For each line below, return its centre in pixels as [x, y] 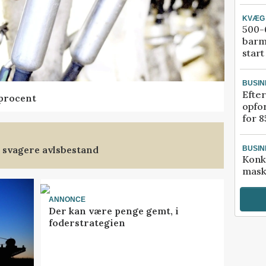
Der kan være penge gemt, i [113, 210]
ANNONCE [67, 200]
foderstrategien [87, 222]
